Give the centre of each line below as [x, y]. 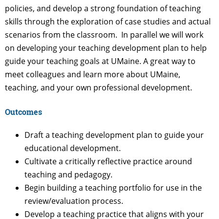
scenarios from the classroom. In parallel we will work [104, 35]
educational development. [73, 148]
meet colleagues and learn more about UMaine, [93, 75]
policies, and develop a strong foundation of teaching [103, 9]
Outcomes [23, 111]
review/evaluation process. [74, 201]
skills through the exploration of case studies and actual [108, 22]
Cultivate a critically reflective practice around [108, 161]
